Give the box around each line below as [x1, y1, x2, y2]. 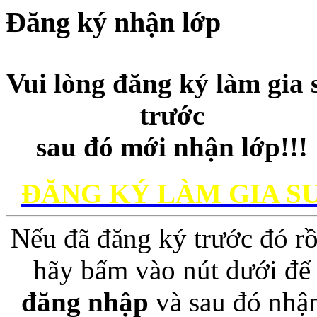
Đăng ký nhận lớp [6, 6, 221, 38]
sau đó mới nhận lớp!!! [36, 131, 308, 162]
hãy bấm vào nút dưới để [33, 255, 311, 286]
